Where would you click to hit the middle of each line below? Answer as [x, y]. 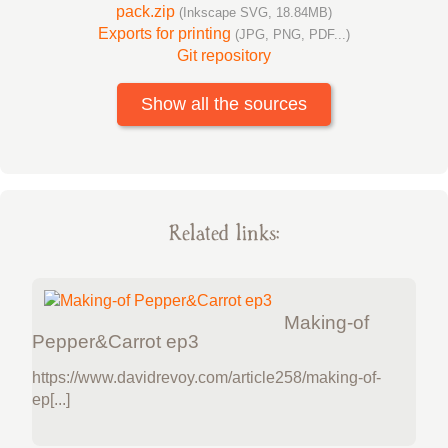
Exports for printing [166, 33]
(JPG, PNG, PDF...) [292, 34]
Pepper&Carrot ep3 [115, 342]
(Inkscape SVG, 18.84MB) [255, 12]
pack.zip [147, 11]
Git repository [224, 55]
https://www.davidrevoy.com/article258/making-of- [206, 378]
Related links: [224, 233]
